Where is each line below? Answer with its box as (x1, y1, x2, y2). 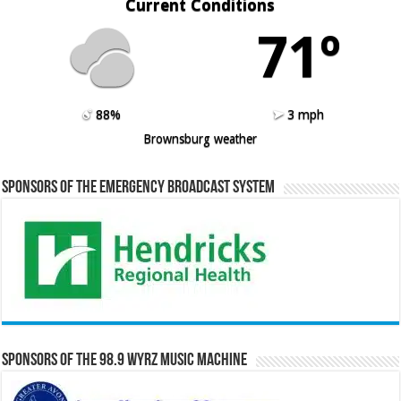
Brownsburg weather (143, 131, 258, 146)
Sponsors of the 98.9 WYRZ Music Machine (2, 352, 248, 371)
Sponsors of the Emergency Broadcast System (2, 179, 276, 198)
